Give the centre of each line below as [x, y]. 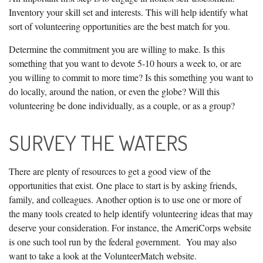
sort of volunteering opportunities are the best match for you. [119, 26]
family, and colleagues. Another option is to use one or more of [125, 199]
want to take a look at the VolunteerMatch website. [103, 256]
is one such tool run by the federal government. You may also [123, 242]
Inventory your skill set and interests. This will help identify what [128, 12]
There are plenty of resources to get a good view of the [110, 171]
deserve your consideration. [60, 227]
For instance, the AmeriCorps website [181, 227]
